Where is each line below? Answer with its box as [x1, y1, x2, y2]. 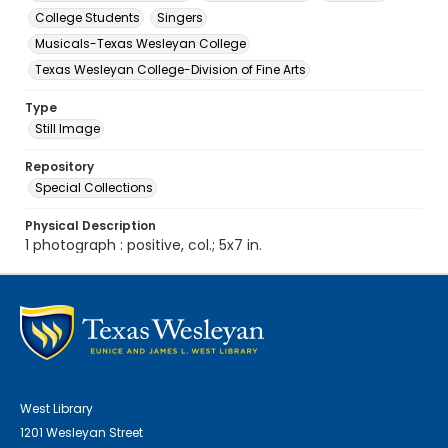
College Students [35, 9, 140, 26]
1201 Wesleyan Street [20, 424, 143, 441]
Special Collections [35, 179, 153, 196]
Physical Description [25, 217, 156, 234]
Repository [25, 158, 94, 175]
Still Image [35, 120, 100, 137]
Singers [157, 9, 203, 26]
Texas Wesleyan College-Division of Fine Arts [35, 61, 306, 78]
